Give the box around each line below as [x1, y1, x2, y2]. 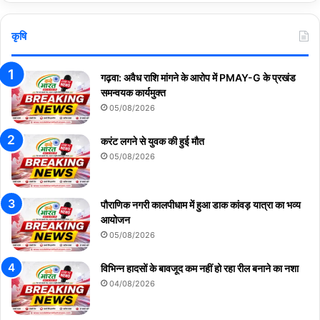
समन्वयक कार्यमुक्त [101, 86, 166, 99]
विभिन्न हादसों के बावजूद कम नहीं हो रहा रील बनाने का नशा [101, 262, 299, 275]
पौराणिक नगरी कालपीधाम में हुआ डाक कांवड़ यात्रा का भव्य [101, 199, 301, 211]
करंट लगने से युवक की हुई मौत [101, 135, 204, 148]
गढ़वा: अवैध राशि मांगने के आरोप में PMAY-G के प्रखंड [101, 71, 296, 84]
